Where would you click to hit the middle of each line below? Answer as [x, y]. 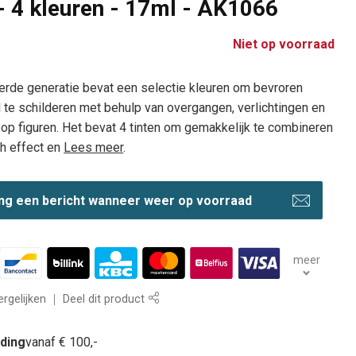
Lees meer [94, 148]
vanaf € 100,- [62, 342]
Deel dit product [106, 300]
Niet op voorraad [283, 44]
